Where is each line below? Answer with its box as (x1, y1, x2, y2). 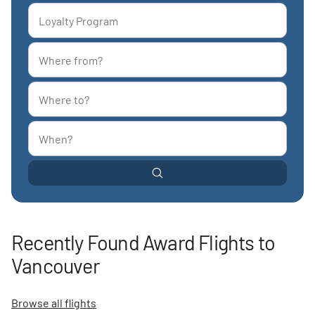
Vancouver (11, 253, 99, 278)
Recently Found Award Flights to (11, 230, 276, 255)
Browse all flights (11, 296, 96, 309)
